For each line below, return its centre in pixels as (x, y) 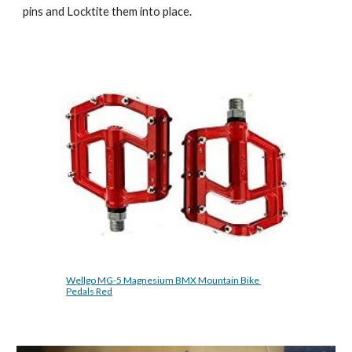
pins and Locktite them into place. (109, 11)
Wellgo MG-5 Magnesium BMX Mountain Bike (163, 280)
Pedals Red (90, 291)
